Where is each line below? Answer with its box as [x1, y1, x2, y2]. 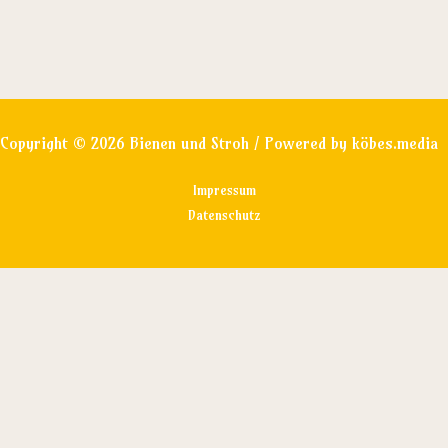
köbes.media [352, 133, 438, 154]
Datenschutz [187, 207, 261, 225]
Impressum [192, 182, 256, 200]
